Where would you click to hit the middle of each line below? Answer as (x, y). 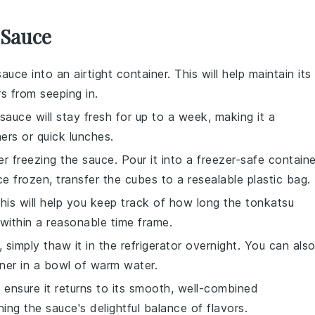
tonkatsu (270, 202)
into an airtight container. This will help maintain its (169, 74)
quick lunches (73, 136)
